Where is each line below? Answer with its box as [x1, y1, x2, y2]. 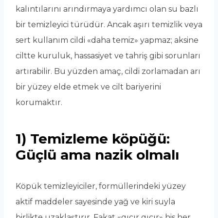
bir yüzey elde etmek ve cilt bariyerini [16, 82, 161, 92]
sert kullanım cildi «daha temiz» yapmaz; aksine [16, 36, 199, 45]
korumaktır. [16, 98, 62, 108]
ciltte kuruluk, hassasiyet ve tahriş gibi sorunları [16, 51, 200, 61]
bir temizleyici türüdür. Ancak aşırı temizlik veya [16, 20, 202, 30]
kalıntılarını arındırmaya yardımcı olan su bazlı [16, 4, 199, 14]
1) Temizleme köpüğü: [16, 130, 170, 147]
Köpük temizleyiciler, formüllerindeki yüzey [16, 182, 186, 191]
